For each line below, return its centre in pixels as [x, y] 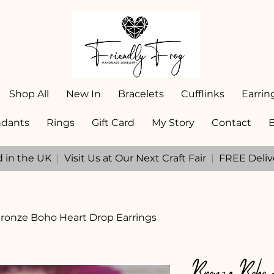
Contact [231, 123]
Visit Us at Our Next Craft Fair [135, 158]
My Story [173, 123]
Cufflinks [202, 94]
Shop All [29, 94]
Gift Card [113, 123]
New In [83, 94]
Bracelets [141, 94]
